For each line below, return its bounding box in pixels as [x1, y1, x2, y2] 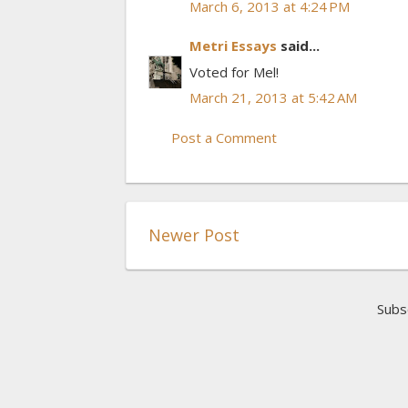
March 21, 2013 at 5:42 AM [189, 88, 357, 107]
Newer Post [148, 223, 240, 246]
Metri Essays [189, 36, 277, 56]
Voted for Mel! [189, 62, 279, 81]
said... [277, 36, 320, 56]
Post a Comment [171, 127, 277, 147]
